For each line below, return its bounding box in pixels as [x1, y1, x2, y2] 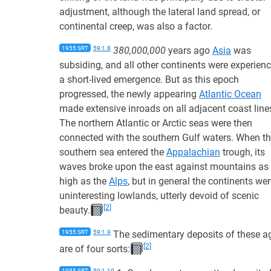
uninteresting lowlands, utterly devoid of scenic [59, 190, 259, 201]
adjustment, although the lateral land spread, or [59, 6, 260, 18]
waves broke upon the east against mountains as [59, 161, 269, 172]
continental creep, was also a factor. [59, 21, 212, 32]
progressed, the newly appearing [59, 88, 199, 100]
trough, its [220, 146, 265, 158]
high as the [59, 175, 109, 187]
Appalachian [166, 146, 220, 158]
